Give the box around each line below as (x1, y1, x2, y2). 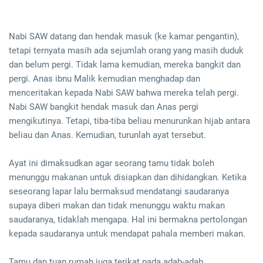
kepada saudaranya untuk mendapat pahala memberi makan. (9, 228, 245, 240)
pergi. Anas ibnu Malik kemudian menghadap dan (9, 73, 200, 85)
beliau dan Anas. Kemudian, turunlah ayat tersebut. (9, 130, 206, 141)
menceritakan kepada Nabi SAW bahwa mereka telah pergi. (9, 87, 239, 99)
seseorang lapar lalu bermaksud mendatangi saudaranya (9, 186, 229, 197)
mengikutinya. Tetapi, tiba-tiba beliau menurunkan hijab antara (9, 116, 250, 127)
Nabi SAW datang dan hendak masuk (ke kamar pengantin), (9, 31, 239, 42)
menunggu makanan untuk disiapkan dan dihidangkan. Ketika (9, 172, 247, 183)
